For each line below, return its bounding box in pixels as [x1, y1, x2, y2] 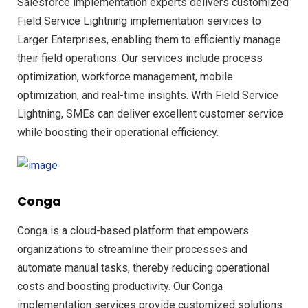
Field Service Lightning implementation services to [17, 14, 261, 28]
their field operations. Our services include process [17, 52, 263, 65]
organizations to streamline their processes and [17, 243, 247, 256]
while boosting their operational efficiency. [17, 126, 219, 140]
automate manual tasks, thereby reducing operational [17, 261, 269, 275]
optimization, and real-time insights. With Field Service [17, 89, 278, 102]
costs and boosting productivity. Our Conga [17, 280, 223, 294]
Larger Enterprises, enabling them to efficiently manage [17, 33, 281, 47]
